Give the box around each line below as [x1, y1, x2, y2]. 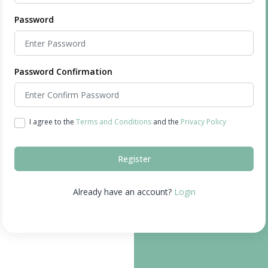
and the [151, 117, 181, 127]
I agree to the [29, 117, 76, 127]
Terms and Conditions [75, 117, 151, 127]
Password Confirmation [14, 65, 112, 77]
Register [117, 153, 151, 165]
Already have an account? [72, 186, 174, 198]
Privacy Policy [180, 117, 226, 127]
